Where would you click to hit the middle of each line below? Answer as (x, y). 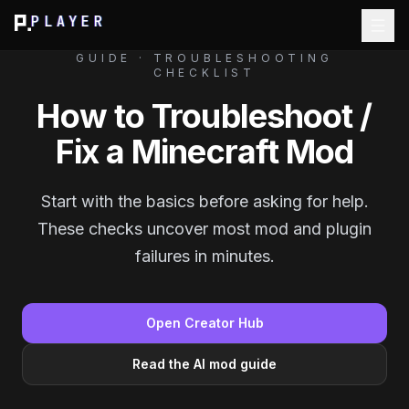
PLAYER (69, 22)
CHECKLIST (204, 73)
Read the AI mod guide (204, 364)
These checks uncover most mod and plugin (204, 229)
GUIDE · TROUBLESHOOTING (204, 58)
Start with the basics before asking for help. (204, 201)
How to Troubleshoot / (204, 116)
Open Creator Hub (204, 323)
